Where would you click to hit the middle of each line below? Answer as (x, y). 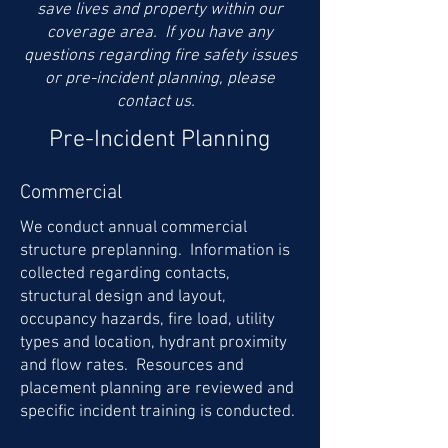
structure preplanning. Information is (155, 251)
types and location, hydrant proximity (153, 343)
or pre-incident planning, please (160, 79)
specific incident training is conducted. (157, 412)
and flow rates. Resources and (132, 366)
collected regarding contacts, (125, 274)
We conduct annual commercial (133, 228)
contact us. (160, 102)
